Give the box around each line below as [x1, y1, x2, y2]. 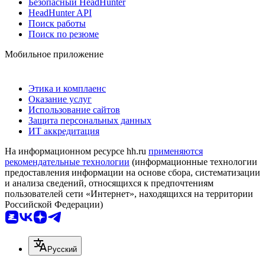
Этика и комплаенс [28, 83, 106, 93]
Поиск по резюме [28, 28, 99, 39]
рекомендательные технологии [5, 156, 130, 167]
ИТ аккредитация [28, 125, 99, 136]
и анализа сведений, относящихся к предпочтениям [5, 177, 214, 188]
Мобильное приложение [5, 49, 104, 59]
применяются [148, 146, 203, 156]
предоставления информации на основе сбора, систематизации [5, 167, 260, 177]
